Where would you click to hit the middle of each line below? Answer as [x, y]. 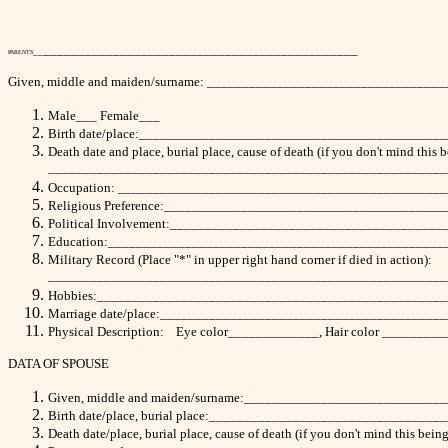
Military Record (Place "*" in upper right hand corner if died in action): [240, 259]
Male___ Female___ [104, 115]
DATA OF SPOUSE [58, 363]
